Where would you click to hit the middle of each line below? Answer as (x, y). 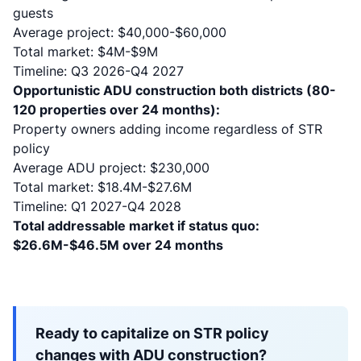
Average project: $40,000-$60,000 (120, 32)
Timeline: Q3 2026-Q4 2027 (98, 71)
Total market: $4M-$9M (85, 52)
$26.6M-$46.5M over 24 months (118, 245)
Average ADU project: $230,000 (111, 168)
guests (33, 13)
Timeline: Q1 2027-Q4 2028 (97, 206)
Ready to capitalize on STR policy (152, 333)
